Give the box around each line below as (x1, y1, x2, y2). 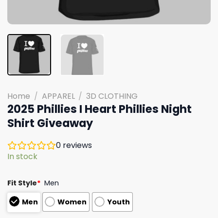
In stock (7, 150, 37, 162)
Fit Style (7, 178, 37, 188)
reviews (61, 139, 92, 151)
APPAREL (41, 90, 75, 102)
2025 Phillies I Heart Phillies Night (7, 101, 192, 117)
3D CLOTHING (86, 90, 138, 102)
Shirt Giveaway (7, 115, 93, 131)
